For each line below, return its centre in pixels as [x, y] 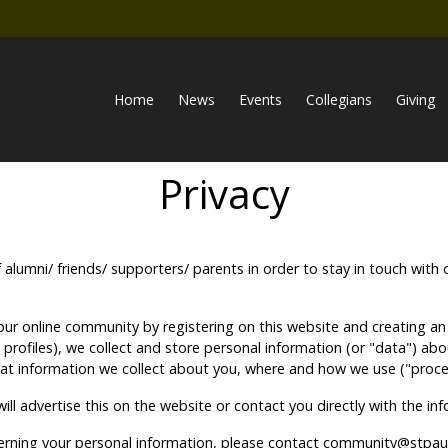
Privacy [224, 193]
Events [260, 99]
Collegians [339, 99]
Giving [415, 99]
